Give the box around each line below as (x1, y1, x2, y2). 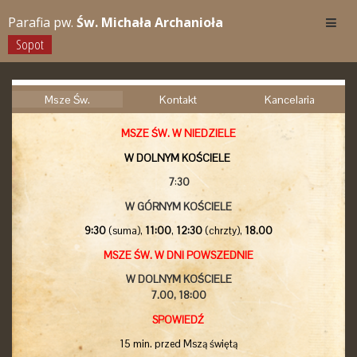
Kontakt (159, 92, 198, 107)
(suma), (106, 224, 145, 237)
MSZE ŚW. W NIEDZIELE (121, 127, 236, 140)
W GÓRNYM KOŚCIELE (125, 199, 232, 214)
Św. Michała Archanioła (76, 14, 223, 31)
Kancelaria (264, 92, 315, 107)
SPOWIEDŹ (151, 312, 206, 327)
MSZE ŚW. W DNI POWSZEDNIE (104, 248, 253, 262)
